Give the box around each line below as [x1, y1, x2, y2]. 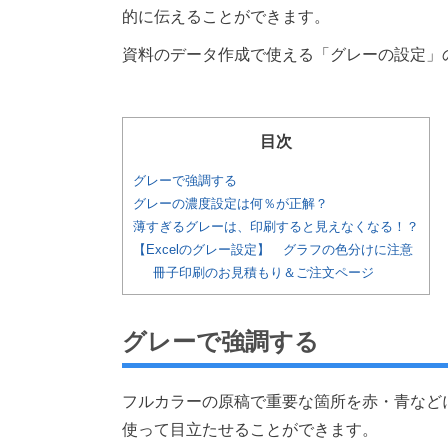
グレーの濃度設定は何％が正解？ [133, 196, 328, 212]
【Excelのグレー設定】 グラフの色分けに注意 [133, 242, 413, 258]
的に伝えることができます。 [122, 8, 330, 25]
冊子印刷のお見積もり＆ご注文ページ [152, 265, 374, 281]
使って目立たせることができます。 [122, 421, 378, 438]
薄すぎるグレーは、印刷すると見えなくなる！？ [133, 219, 419, 235]
